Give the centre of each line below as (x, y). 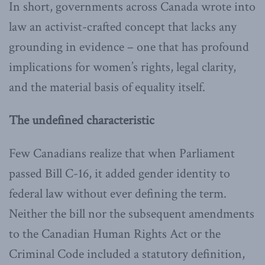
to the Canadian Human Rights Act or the (115, 234)
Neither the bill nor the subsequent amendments (132, 214)
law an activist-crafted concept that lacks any (123, 27)
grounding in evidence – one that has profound (129, 47)
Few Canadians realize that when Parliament (122, 153)
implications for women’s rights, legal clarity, (122, 67)
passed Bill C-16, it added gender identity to (119, 173)
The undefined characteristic (82, 120)
